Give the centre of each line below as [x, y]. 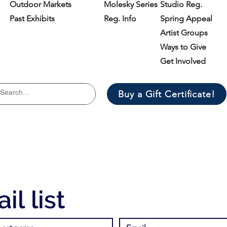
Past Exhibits [32, 18]
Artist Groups [184, 33]
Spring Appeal [186, 18]
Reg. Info [120, 18]
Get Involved [183, 61]
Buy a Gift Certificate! [167, 94]
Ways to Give [183, 47]
